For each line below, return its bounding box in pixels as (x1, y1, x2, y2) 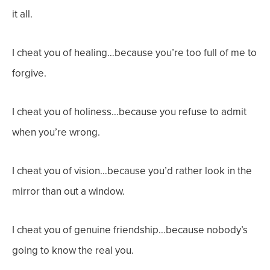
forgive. (12, 66, 46, 81)
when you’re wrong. (12, 125, 100, 140)
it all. (12, 7, 33, 22)
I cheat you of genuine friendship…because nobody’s (12, 222, 248, 237)
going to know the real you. (12, 243, 134, 258)
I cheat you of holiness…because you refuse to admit (12, 104, 246, 119)
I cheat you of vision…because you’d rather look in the (12, 163, 252, 178)
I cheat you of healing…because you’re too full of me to (12, 45, 257, 60)
